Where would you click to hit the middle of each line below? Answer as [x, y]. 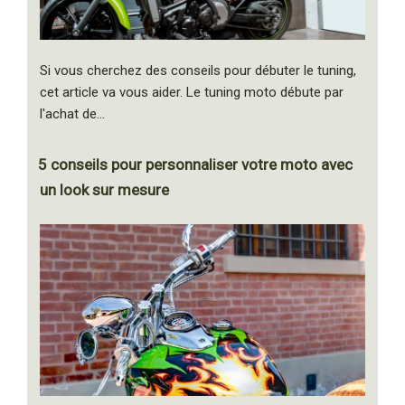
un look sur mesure [104, 190]
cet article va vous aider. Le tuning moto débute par [192, 93]
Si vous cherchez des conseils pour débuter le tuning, [198, 71]
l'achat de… [72, 114]
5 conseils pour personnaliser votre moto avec [195, 165]
